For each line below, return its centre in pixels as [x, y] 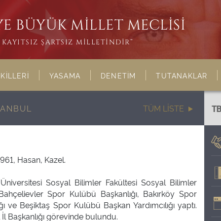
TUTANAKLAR [182, 75]
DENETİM [118, 75]
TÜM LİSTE [164, 108]
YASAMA [65, 75]
